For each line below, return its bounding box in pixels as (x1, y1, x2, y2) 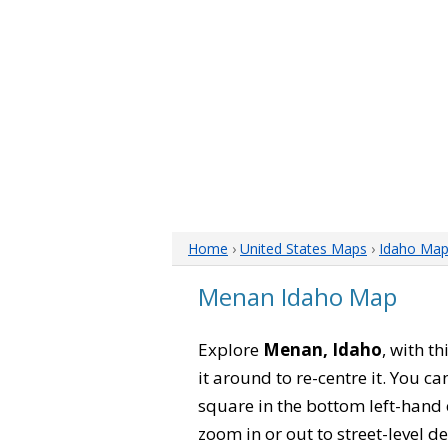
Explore (198, 338, 263, 361)
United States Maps (240, 239, 367, 258)
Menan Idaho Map (198, 280, 397, 313)
